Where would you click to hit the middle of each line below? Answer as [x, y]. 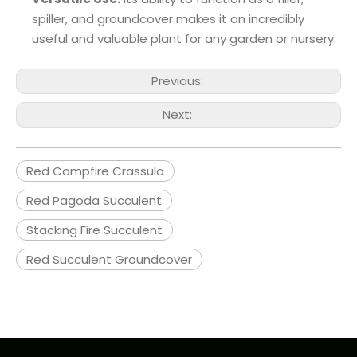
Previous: [178, 81]
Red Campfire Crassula [95, 171]
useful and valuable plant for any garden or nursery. [184, 39]
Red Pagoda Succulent [94, 200]
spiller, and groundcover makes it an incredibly [168, 19]
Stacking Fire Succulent [94, 230]
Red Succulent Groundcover [109, 259]
